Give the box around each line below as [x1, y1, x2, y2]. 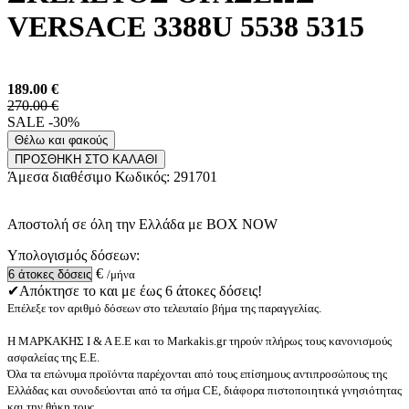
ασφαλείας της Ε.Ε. [7, 351, 100, 365]
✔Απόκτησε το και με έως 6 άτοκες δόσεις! [7, 283, 262, 299]
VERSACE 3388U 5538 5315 [7, 9, 364, 43]
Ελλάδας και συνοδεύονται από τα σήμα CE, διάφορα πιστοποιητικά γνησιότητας [7, 383, 402, 398]
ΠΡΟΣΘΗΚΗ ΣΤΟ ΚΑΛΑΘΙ [15, 152, 158, 167]
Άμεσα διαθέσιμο [7, 169, 115, 185]
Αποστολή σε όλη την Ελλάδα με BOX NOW [7, 216, 278, 233]
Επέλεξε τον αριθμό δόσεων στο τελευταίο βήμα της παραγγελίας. [7, 301, 321, 316]
